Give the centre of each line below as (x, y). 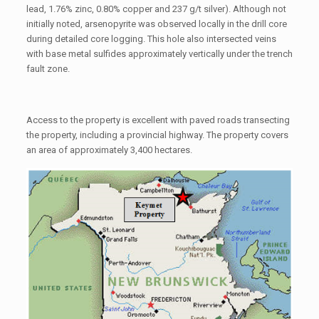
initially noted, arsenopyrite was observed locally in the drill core (156, 23)
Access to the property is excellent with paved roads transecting (158, 120)
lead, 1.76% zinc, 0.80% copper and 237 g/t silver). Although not (156, 9)
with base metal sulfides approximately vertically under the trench (159, 53)
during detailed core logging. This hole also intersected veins (151, 38)
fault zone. (48, 68)
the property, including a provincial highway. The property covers (157, 135)
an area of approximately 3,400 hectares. (109, 150)
